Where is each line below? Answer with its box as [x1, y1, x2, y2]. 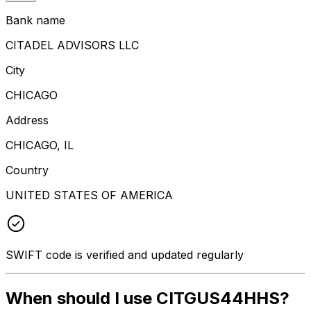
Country [6, 162, 49, 177]
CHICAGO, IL [6, 137, 74, 152]
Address [6, 112, 49, 127]
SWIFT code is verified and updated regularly [6, 247, 244, 262]
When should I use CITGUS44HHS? [6, 287, 289, 308]
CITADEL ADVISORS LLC [6, 37, 139, 52]
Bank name [6, 12, 65, 27]
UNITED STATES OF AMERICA [6, 187, 173, 202]
